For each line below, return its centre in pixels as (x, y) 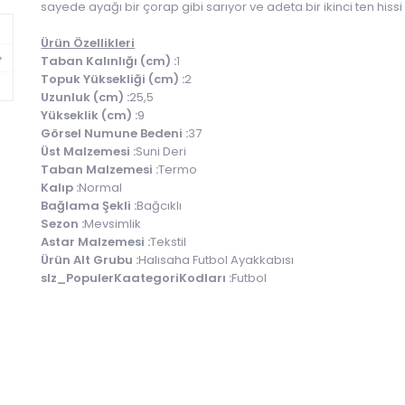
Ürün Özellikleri (88, 43)
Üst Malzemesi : (89, 151)
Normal (101, 188)
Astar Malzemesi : (96, 242)
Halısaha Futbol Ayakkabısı (217, 260)
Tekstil (169, 242)
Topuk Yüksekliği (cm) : (113, 79)
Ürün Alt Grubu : (90, 260)
